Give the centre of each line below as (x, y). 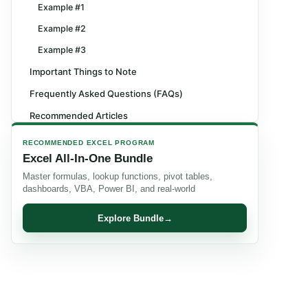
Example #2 (62, 29)
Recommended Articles (79, 115)
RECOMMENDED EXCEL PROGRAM (89, 143)
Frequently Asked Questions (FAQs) (106, 93)
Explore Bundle (130, 218)
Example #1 (61, 7)
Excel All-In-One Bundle (88, 158)
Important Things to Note (83, 71)
